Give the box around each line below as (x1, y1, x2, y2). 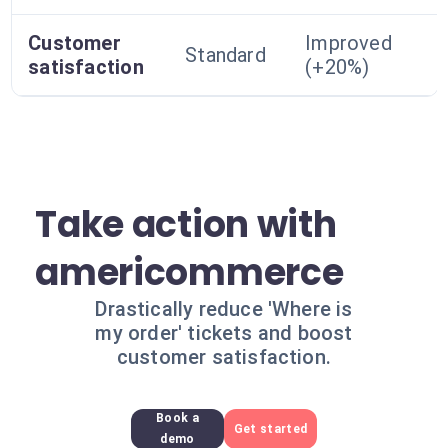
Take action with (35, 199, 337, 250)
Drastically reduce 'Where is (95, 297, 353, 321)
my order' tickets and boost (95, 321, 353, 345)
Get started (233, 421, 308, 436)
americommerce (35, 247, 344, 298)
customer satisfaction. (116, 345, 332, 369)
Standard (185, 43, 266, 67)
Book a (155, 411, 199, 425)
